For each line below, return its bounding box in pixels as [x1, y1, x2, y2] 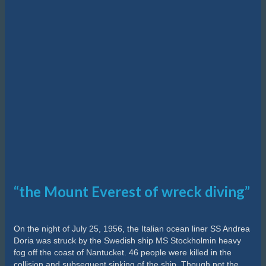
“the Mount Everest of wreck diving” [14, 182, 250, 200]
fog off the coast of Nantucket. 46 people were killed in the [14, 247, 232, 257]
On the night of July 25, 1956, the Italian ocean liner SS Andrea [14, 223, 250, 233]
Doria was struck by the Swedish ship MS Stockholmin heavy [14, 235, 241, 245]
